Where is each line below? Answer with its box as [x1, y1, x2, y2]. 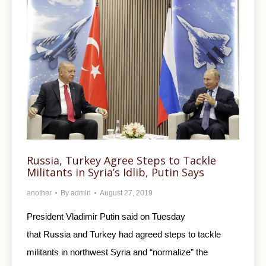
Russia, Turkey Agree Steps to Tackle [27, 153, 216, 168]
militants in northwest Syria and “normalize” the [27, 247, 208, 258]
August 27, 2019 [100, 189, 153, 198]
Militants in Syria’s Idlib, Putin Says [27, 165, 204, 180]
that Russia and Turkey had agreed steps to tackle [27, 229, 221, 240]
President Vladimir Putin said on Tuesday [27, 211, 185, 222]
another [27, 189, 52, 198]
